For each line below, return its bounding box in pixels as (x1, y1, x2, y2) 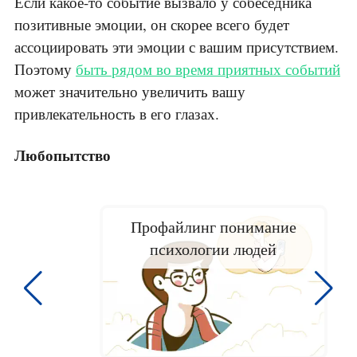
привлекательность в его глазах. (14, 104, 219, 124)
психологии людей (150, 238, 277, 261)
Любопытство (14, 144, 111, 167)
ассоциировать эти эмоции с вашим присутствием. (14, 37, 339, 57)
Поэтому (14, 59, 76, 80)
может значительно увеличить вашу (14, 81, 245, 102)
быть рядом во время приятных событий (76, 59, 340, 80)
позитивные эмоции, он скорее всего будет (14, 14, 289, 35)
